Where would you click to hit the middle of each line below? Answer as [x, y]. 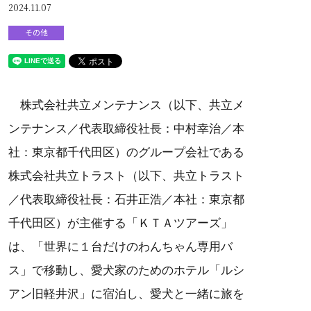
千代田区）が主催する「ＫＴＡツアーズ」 [120, 224]
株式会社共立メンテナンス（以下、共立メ [126, 106]
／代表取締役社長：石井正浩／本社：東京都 [126, 200]
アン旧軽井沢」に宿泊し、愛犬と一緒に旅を [126, 294]
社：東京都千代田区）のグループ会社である [126, 153]
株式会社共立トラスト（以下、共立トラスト [126, 176]
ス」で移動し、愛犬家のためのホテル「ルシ [126, 271]
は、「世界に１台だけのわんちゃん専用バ [120, 247]
